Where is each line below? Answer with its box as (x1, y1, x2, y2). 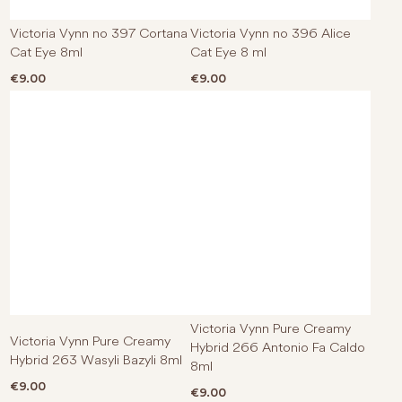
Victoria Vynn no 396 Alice (190, 23, 351, 41)
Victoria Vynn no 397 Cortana (10, 23, 188, 41)
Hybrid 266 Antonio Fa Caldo (190, 337, 365, 355)
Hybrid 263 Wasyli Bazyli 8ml (10, 350, 183, 368)
